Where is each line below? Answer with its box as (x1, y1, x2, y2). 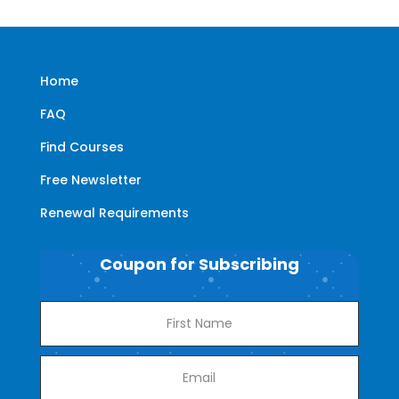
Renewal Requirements (39, 203, 189, 222)
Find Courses (39, 137, 124, 156)
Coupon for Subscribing (99, 252, 299, 275)
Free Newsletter (39, 170, 142, 189)
